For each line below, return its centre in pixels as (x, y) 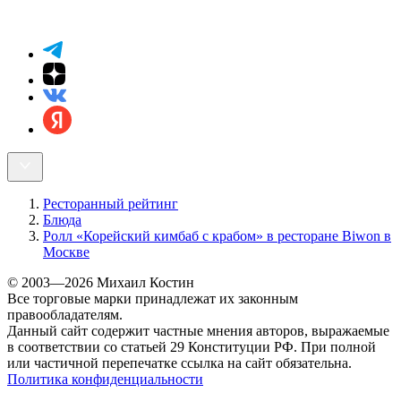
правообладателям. (65, 314)
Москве (66, 252)
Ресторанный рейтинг (111, 203)
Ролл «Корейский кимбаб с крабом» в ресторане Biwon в (217, 235)
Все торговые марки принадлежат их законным (153, 298)
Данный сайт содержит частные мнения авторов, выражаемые (198, 330)
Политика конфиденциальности (105, 379)
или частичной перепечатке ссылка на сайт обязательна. (179, 363)
